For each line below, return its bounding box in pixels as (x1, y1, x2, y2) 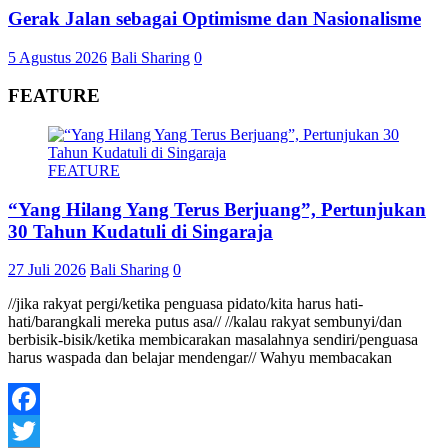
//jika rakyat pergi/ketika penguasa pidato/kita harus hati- (8, 295, 363, 313)
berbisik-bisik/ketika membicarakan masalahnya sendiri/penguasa (8, 331, 418, 349)
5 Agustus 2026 (8, 48, 107, 66)
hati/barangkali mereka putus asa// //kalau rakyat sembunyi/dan (8, 313, 402, 331)
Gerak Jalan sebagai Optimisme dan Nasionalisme (8, 7, 421, 29)
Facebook (8, 422, 70, 440)
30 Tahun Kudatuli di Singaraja (8, 220, 273, 242)
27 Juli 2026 (8, 261, 86, 279)
